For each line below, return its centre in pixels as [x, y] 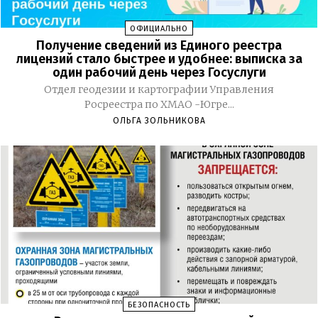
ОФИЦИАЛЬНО [159, 28]
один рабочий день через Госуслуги [159, 72]
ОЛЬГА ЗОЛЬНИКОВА [159, 120]
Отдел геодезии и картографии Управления [159, 89]
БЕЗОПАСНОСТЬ [159, 305]
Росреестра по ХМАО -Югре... [159, 104]
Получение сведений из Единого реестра [159, 45]
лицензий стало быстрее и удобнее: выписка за [159, 59]
